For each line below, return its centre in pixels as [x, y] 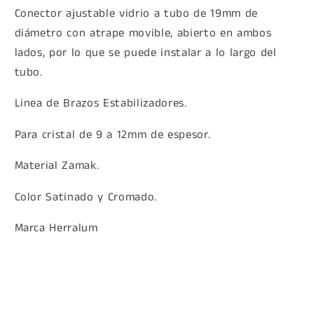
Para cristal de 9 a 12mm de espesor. [112, 135]
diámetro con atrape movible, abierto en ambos [143, 33]
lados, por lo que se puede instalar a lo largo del [145, 53]
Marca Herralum [56, 228]
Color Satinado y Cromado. [86, 197]
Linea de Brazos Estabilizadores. [101, 104]
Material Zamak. [57, 166]
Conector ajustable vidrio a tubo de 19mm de [136, 13]
